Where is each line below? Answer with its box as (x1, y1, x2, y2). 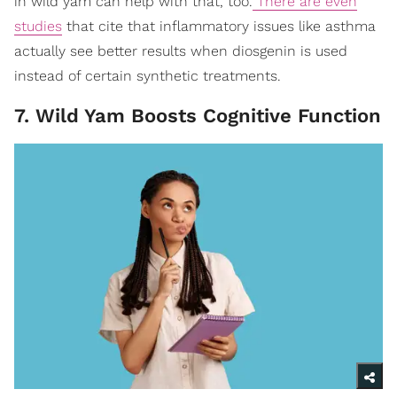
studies (14, 17, 62, 35)
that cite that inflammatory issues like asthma (62, 17, 376, 35)
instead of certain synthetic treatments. (14, 66, 281, 84)
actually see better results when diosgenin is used (14, 42, 347, 59)
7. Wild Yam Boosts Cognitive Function (14, 104, 381, 127)
